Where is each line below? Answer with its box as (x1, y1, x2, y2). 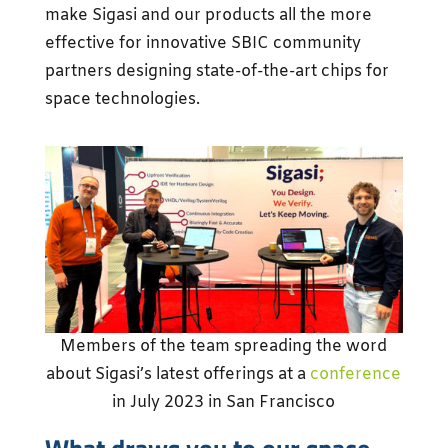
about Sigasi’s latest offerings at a (46, 364, 311, 385)
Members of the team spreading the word (60, 336, 388, 357)
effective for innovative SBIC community (44, 33, 361, 54)
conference (310, 364, 402, 385)
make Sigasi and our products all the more (44, 5, 372, 26)
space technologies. (44, 89, 200, 110)
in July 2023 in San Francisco (112, 392, 336, 413)
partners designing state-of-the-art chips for (44, 61, 389, 82)
